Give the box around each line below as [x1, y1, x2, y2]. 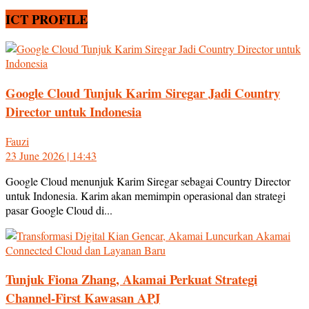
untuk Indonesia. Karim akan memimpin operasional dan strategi [6, 188, 286, 203]
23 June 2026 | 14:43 [6, 148, 97, 163]
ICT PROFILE [6, 10, 88, 29]
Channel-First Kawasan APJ [6, 288, 160, 308]
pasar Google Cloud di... [6, 202, 112, 217]
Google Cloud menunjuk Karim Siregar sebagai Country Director [6, 173, 290, 188]
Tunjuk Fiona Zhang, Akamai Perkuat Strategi [6, 270, 257, 289]
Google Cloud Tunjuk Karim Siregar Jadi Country [6, 83, 280, 102]
